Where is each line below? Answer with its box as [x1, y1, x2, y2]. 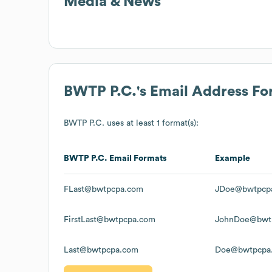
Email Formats [107, 154, 167, 163]
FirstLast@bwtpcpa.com [64, 215, 155, 224]
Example [215, 154, 250, 163]
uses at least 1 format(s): [104, 118, 199, 127]
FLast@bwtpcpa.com [64, 185, 143, 194]
